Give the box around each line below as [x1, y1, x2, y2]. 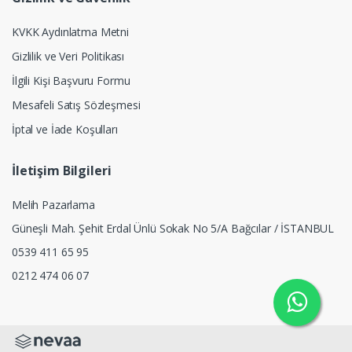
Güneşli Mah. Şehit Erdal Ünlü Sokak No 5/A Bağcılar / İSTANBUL [12, 220, 335, 236]
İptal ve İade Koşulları [12, 122, 118, 137]
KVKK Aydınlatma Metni [12, 24, 129, 39]
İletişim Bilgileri [12, 161, 112, 179]
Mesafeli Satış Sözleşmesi [12, 97, 141, 113]
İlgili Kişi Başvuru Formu [12, 73, 130, 89]
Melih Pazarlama [12, 196, 95, 212]
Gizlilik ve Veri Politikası [12, 48, 125, 64]
